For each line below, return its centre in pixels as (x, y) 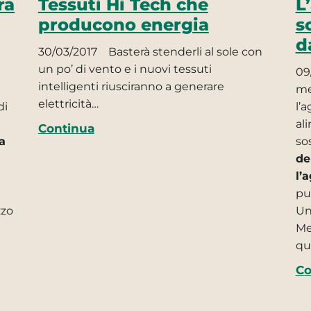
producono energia (123, 24)
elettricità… (68, 103)
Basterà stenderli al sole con (184, 51)
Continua (66, 128)
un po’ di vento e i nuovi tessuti (125, 69)
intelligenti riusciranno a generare (131, 86)
